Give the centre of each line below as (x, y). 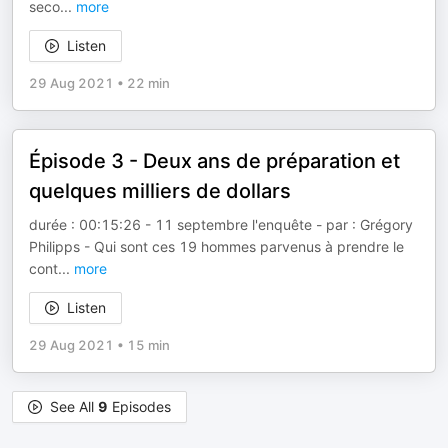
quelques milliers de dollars (160, 191)
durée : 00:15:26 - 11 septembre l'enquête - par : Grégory (221, 224)
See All (74, 406)
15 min (148, 345)
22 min (148, 83)
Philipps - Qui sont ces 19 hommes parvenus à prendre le (216, 246)
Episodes (139, 406)
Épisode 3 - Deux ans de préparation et (214, 161)
